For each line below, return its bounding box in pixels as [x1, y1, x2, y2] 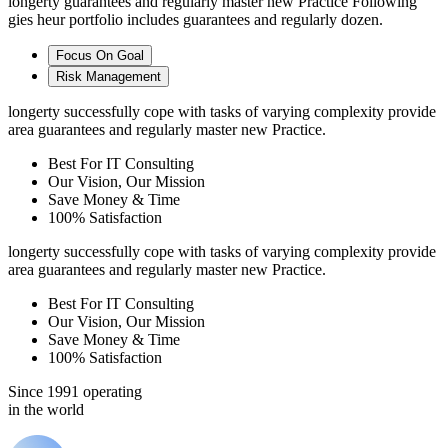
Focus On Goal [56, 48, 144, 64]
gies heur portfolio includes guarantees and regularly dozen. [8, 11, 383, 29]
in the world [8, 401, 84, 419]
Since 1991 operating [8, 383, 142, 401]
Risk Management [56, 69, 161, 85]
